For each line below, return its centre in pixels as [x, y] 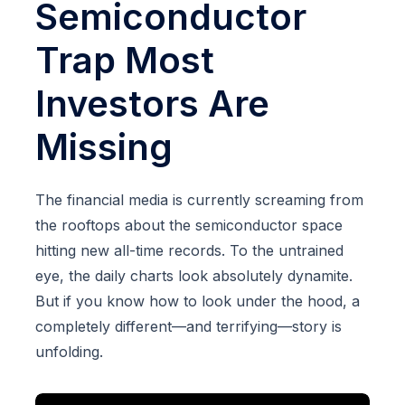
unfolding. [69, 352]
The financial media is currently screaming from [199, 200]
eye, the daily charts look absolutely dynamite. [194, 276]
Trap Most [125, 61]
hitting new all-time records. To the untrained [189, 251]
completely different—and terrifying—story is [188, 327]
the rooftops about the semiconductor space [189, 226]
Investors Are [152, 104]
